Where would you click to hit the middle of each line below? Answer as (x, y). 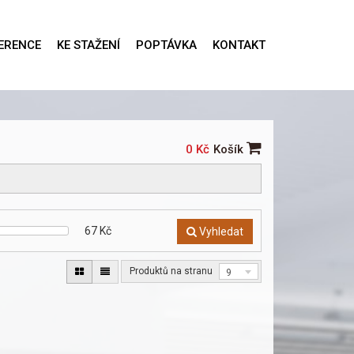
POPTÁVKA (166, 45)
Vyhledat (220, 232)
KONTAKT (239, 45)
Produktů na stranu (171, 271)
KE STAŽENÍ (88, 45)
